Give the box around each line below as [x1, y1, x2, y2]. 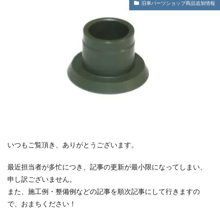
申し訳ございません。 [7, 176, 76, 183]
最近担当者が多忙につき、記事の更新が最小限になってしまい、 [7, 164, 207, 171]
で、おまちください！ [7, 201, 76, 208]
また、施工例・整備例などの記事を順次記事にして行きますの [7, 189, 200, 195]
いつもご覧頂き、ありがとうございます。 [7, 142, 138, 149]
